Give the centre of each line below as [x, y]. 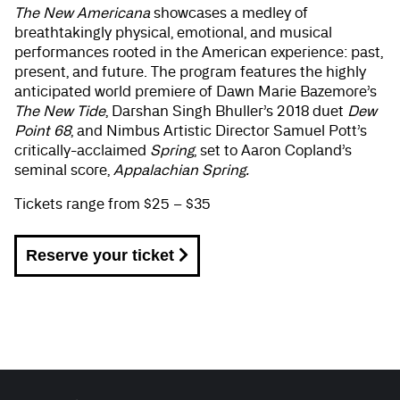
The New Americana [82, 12]
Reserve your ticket [102, 255]
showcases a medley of [229, 12]
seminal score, [64, 169]
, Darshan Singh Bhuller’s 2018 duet [226, 110]
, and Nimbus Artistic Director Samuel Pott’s [219, 130]
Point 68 [42, 130]
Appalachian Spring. [181, 169]
